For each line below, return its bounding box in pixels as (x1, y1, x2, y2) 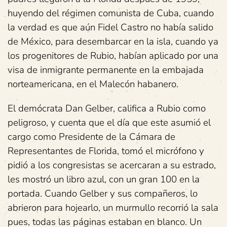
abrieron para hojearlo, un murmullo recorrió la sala (8, 201, 218, 214)
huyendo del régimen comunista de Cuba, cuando (8, 7, 214, 20)
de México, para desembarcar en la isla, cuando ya (8, 35, 218, 48)
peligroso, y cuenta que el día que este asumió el (8, 116, 211, 129)
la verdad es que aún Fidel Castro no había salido (8, 21, 213, 34)
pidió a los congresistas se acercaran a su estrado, (8, 159, 216, 172)
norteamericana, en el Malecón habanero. (8, 78, 178, 91)
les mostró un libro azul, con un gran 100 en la (8, 173, 200, 186)
